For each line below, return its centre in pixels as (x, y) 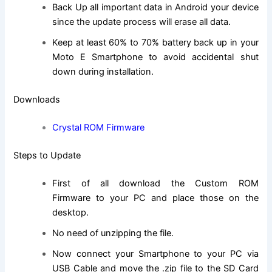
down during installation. (103, 72)
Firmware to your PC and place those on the (155, 198)
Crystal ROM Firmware (99, 128)
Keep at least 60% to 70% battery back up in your (155, 43)
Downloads (37, 100)
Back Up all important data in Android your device (155, 8)
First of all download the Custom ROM (155, 183)
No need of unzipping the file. (113, 233)
